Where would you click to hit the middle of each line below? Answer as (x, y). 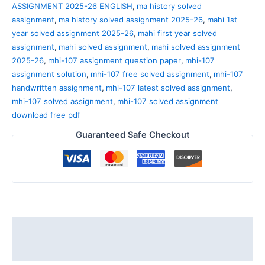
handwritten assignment (57, 88)
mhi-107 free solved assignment (150, 74)
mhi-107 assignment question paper (114, 61)
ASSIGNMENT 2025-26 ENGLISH (72, 6)
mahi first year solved (177, 33)
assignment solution (49, 74)
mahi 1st (222, 20)
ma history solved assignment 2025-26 (131, 20)
